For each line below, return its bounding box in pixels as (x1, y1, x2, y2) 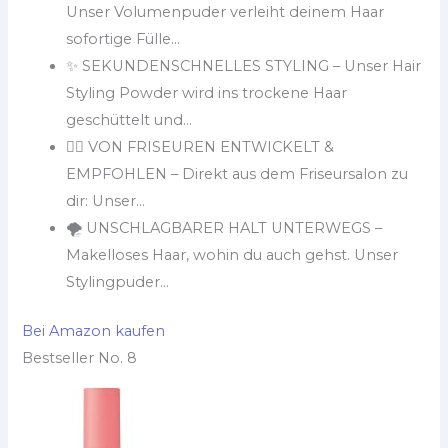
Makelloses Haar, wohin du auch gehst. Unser (66, 245, 399, 264)
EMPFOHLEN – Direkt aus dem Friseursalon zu (66, 164, 409, 183)
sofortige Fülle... (66, 29, 181, 48)
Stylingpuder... (66, 272, 170, 291)
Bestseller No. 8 (22, 348, 138, 367)
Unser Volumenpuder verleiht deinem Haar (66, 2, 385, 21)
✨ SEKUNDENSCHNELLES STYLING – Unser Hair (66, 56, 422, 75)
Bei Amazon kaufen (22, 321, 166, 340)
